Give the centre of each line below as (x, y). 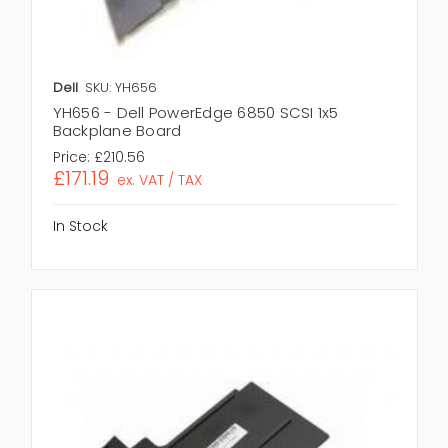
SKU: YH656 (120, 87)
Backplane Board (117, 130)
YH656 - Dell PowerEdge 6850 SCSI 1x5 (195, 112)
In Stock (80, 225)
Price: (71, 156)
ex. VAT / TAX (160, 179)
